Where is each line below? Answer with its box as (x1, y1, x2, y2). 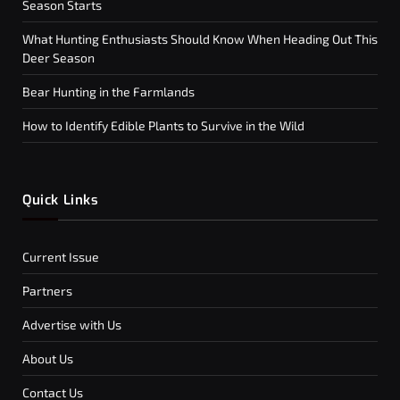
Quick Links (22, 191, 99, 210)
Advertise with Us (22, 317, 121, 333)
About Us (22, 351, 73, 367)
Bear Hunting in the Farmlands (22, 84, 195, 100)
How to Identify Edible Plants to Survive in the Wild (22, 118, 304, 134)
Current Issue (22, 249, 99, 265)
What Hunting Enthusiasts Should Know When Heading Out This (22, 31, 378, 47)
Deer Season (22, 50, 95, 66)
